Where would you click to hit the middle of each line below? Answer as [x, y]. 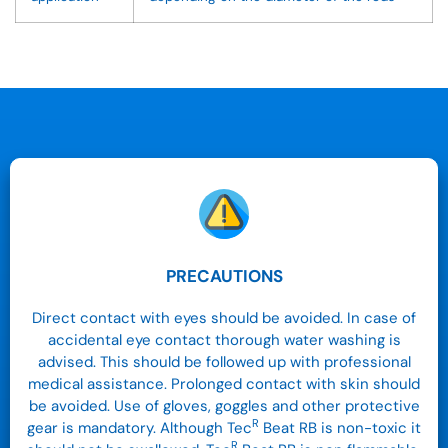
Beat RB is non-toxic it [340, 428]
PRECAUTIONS [224, 276]
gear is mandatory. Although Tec [139, 428]
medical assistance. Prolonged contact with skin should [224, 384]
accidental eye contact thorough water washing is [224, 340]
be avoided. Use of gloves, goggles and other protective [224, 406]
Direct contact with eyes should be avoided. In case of [224, 318]
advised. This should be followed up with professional [224, 362]
